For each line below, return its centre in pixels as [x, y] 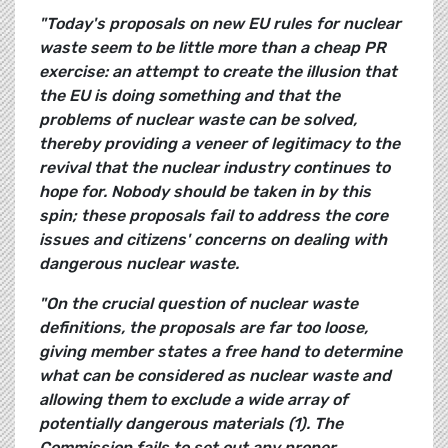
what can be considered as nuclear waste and [215, 376]
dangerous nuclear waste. [139, 264]
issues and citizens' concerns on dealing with [213, 240]
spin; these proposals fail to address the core [213, 216]
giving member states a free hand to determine [220, 352]
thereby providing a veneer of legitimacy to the [219, 144]
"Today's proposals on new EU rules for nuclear [220, 24]
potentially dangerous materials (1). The [191, 424]
